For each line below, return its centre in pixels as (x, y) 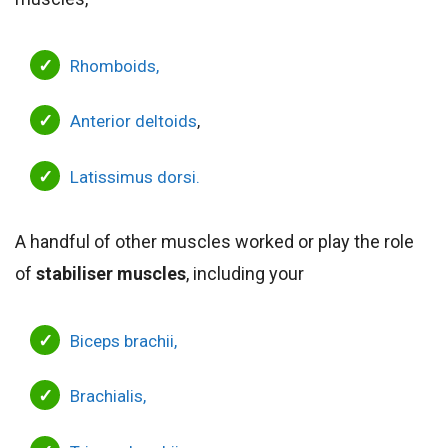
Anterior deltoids (133, 121)
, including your (245, 273)
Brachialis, (108, 396)
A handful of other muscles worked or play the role (214, 241)
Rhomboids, (114, 65)
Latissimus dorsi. (135, 176)
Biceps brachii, (123, 340)
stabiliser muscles (111, 273)
